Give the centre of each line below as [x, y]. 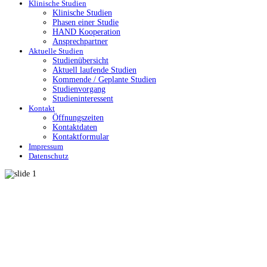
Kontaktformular [81, 137]
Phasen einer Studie [86, 22]
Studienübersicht [80, 60]
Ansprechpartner [80, 41]
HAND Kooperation [86, 32]
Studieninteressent [83, 99]
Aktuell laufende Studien [94, 70]
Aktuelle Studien [56, 51]
